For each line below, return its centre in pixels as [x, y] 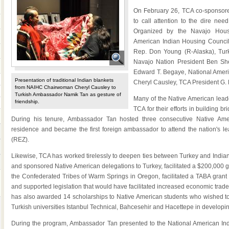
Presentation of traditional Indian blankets [64, 80]
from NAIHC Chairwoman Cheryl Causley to [65, 87]
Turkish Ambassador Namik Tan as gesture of [68, 94]
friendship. [27, 101]
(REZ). [20, 140]
